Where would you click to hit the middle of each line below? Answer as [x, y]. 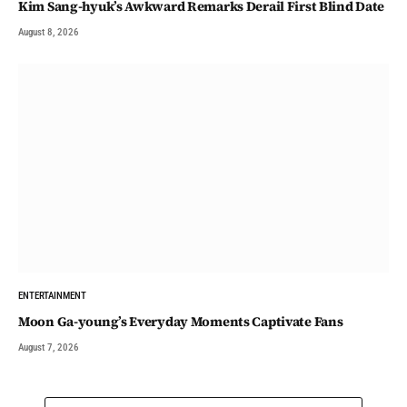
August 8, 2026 [49, 32]
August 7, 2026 [49, 347]
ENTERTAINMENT [52, 295]
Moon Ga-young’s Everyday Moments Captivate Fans [181, 321]
